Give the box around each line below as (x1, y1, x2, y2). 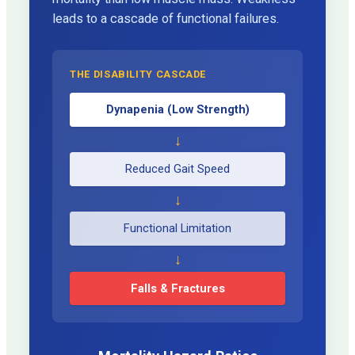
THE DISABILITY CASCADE (70, 67, 207, 80)
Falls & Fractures (130, 281, 225, 296)
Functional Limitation (124, 221, 231, 236)
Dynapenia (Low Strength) (105, 102, 250, 117)
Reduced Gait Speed (125, 162, 230, 177)
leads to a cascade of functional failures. (52, 11, 280, 27)
